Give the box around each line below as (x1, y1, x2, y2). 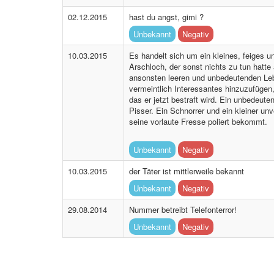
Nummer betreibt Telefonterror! (129, 204, 237, 215)
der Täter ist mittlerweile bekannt (129, 165, 244, 177)
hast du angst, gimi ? (129, 11, 204, 23)
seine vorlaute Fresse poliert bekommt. (129, 116, 267, 127)
